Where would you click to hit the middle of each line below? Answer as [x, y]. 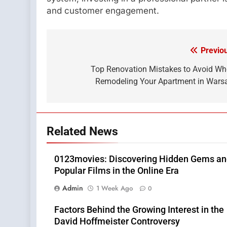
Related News [82, 131]
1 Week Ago [115, 188]
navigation [85, 72]
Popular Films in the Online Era [117, 171]
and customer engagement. [103, 10]
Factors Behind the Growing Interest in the [139, 210]
